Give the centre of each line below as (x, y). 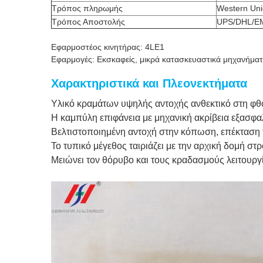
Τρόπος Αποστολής (88, 22)
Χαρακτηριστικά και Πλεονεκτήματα (149, 83)
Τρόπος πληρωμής (87, 8)
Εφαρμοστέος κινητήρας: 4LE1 (108, 47)
